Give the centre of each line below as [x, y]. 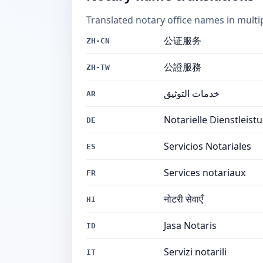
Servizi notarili [195, 252]
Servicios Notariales [208, 146]
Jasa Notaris [190, 225]
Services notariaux [205, 173]
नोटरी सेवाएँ [183, 199]
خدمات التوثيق [192, 93]
